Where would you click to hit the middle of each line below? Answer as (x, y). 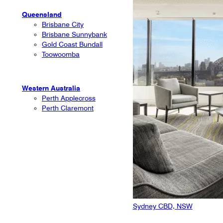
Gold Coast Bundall (72, 44)
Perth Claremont (68, 108)
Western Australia (51, 88)
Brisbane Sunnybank (74, 34)
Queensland (42, 14)
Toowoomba (61, 54)
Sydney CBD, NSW (163, 206)
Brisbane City (63, 24)
